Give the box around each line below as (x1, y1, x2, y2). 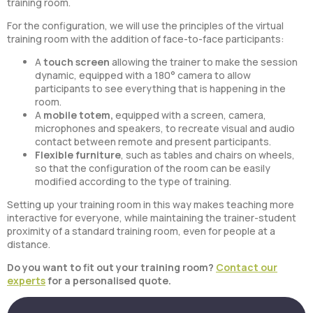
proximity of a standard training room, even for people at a (7, 224, 275, 238)
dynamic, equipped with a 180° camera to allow (35, 68, 251, 82)
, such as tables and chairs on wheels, (121, 148, 295, 162)
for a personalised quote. (45, 274, 171, 288)
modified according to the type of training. (35, 175, 231, 189)
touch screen (43, 55, 110, 69)
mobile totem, (43, 108, 113, 122)
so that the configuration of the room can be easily (35, 161, 270, 175)
